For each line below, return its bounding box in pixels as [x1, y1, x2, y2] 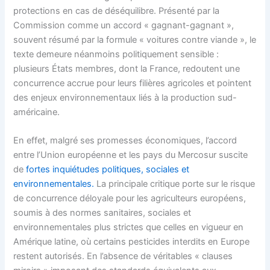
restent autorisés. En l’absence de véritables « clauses [13, 251, 233, 262]
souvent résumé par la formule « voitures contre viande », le [13, 34, 257, 45]
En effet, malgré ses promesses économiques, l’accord [13, 135, 237, 146]
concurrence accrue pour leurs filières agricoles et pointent [13, 77, 252, 89]
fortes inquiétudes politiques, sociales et [26, 164, 190, 175]
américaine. [13, 106, 60, 118]
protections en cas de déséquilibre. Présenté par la [13, 5, 220, 16]
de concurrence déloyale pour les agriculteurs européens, [13, 193, 246, 204]
